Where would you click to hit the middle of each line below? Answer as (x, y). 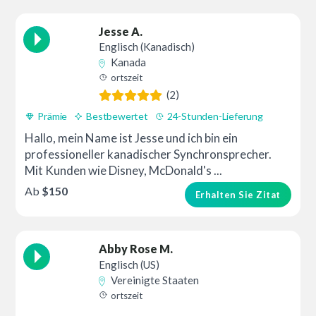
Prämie (53, 116)
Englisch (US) (129, 264)
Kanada (129, 62)
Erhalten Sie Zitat (238, 195)
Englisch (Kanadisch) (147, 47)
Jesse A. (121, 32)
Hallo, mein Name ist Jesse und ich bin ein (132, 138)
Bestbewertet (117, 116)
